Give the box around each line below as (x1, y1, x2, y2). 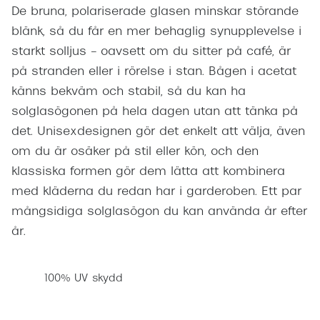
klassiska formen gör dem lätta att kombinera (11, 166, 285, 179)
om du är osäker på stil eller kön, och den (11, 146, 259, 159)
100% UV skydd (44, 273, 123, 284)
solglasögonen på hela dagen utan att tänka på (11, 106, 298, 119)
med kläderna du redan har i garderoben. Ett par (11, 186, 301, 199)
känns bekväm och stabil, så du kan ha (11, 86, 246, 99)
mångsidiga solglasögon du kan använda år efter (11, 206, 307, 219)
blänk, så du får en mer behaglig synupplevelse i (11, 26, 301, 39)
